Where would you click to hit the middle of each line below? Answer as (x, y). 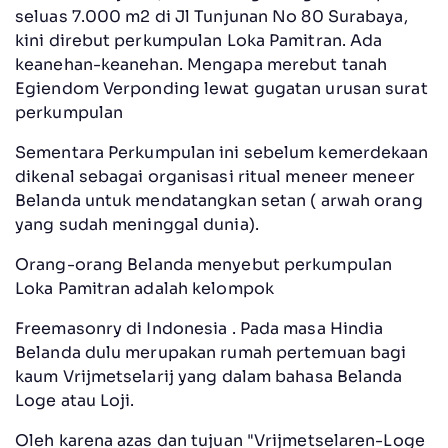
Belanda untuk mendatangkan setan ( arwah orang (219, 200)
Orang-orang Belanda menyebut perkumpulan (204, 264)
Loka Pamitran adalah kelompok (144, 288)
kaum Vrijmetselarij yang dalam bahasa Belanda (209, 376)
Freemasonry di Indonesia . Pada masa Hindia (199, 328)
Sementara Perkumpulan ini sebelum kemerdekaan (222, 152)
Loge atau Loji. (75, 400)
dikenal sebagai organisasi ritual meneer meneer (215, 176)
